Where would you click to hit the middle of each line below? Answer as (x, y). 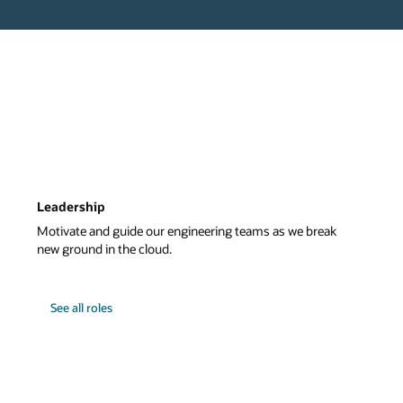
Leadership (72, 207)
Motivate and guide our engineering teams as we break (187, 231)
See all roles (81, 307)
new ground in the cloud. (105, 249)
